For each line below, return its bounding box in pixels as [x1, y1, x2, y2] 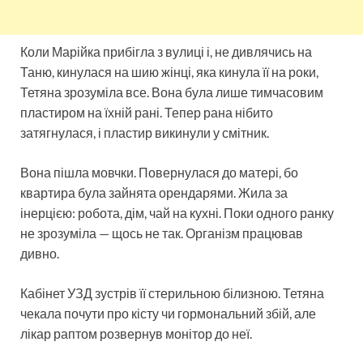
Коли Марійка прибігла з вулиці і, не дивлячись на [20, 44, 312, 60]
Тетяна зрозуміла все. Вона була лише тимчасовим [20, 84, 323, 100]
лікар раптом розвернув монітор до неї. [20, 326, 252, 342]
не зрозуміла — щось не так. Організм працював [20, 225, 303, 241]
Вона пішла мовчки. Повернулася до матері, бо [20, 164, 298, 181]
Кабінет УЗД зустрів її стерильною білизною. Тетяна [20, 285, 324, 301]
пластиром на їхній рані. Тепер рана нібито [20, 105, 273, 121]
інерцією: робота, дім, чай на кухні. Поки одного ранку [20, 205, 334, 221]
